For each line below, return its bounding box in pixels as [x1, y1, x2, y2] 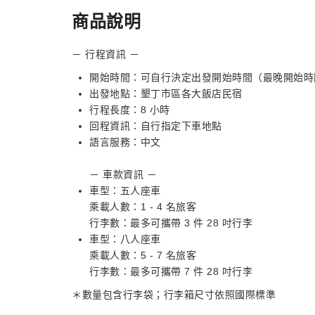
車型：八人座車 [89, 233, 161, 245]
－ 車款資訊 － [89, 169, 157, 180]
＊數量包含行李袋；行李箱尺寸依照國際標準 [72, 289, 276, 300]
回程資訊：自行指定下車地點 [89, 120, 222, 131]
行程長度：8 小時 [89, 104, 170, 115]
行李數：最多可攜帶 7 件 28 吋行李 [89, 266, 252, 277]
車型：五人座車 [89, 185, 161, 196]
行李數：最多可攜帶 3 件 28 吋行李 [89, 217, 252, 229]
